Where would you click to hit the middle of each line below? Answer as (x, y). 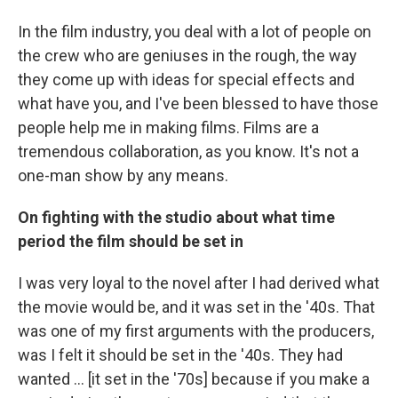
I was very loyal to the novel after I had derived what (199, 283)
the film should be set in (156, 241)
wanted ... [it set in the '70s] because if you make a (194, 378)
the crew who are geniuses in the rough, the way (187, 55)
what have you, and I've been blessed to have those (198, 103)
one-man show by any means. (123, 175)
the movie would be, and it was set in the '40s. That (196, 306)
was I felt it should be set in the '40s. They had (180, 354)
